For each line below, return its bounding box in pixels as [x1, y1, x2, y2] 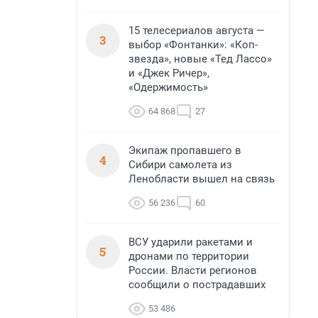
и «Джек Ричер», [128, 67, 209, 79]
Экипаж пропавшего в [128, 144, 241, 157]
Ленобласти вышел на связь [128, 172, 275, 185]
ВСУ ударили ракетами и [128, 236, 253, 248]
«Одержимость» [128, 81, 208, 94]
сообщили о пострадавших [128, 278, 265, 291]
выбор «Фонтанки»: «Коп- [128, 38, 258, 51]
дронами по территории [128, 250, 249, 263]
